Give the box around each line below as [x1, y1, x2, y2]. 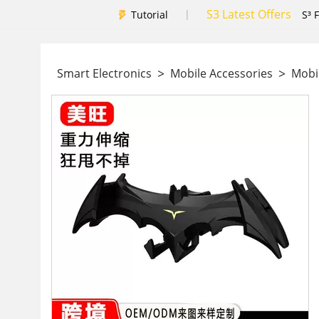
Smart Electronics [51, 66, 157, 81]
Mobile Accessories [164, 66, 278, 81]
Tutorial [131, 7, 168, 21]
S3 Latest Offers [206, 6, 291, 22]
